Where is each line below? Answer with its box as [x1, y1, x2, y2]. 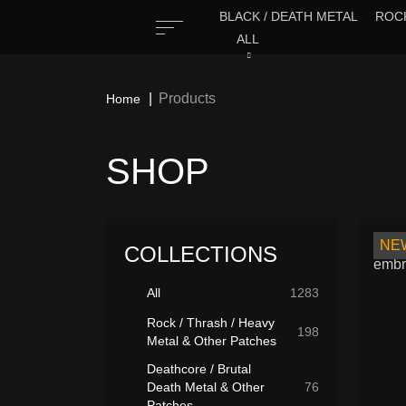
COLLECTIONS [124, 242, 277, 267]
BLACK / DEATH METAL [219, 9, 358, 24]
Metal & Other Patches [147, 333, 276, 349]
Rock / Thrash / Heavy [147, 315, 275, 331]
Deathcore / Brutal [147, 362, 251, 377]
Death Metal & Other [147, 380, 265, 395]
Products [159, 90, 216, 106]
